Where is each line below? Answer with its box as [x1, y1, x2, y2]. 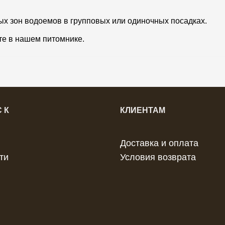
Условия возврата [120, 152, 196, 163]
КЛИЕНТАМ [120, 106, 165, 115]
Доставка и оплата [120, 138, 198, 149]
